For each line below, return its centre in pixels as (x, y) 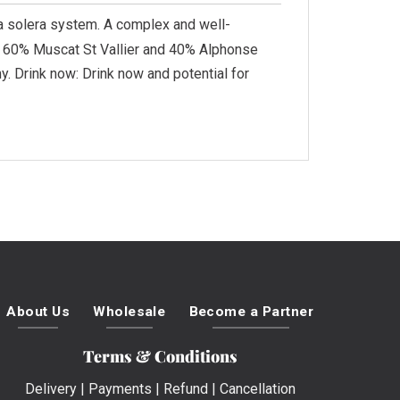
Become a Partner (251, 312)
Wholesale (129, 312)
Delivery (50, 388)
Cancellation (257, 388)
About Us (38, 312)
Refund (185, 388)
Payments (120, 388)
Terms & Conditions (160, 356)
